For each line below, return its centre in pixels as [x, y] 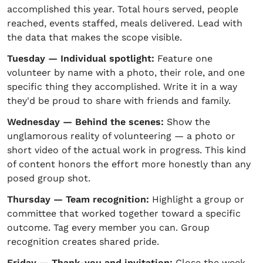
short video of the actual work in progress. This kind [127, 150]
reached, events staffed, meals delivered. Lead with [125, 23]
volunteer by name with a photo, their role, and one [126, 73]
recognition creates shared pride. [83, 242]
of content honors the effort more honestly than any [129, 164]
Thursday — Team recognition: [78, 199]
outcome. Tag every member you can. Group [108, 227]
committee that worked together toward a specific [124, 213]
